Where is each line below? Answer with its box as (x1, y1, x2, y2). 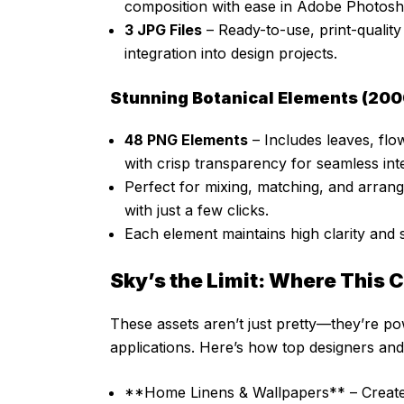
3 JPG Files (124, 21, 202, 40)
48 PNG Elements (124, 131, 248, 150)
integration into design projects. (124, 44, 337, 63)
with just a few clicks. (124, 201, 269, 220)
